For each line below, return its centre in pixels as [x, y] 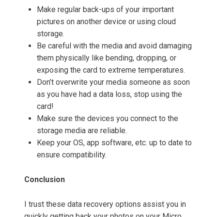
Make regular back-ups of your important [105, 10]
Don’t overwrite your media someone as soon [113, 82]
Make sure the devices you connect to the [108, 119]
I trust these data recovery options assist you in [105, 204]
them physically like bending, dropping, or [107, 58]
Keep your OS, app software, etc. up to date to [114, 143]
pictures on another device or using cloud [106, 22]
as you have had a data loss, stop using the [109, 94]
